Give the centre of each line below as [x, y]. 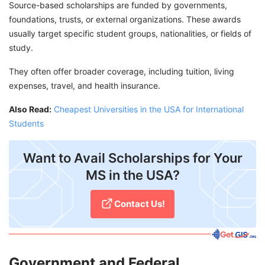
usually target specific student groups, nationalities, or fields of [130, 34]
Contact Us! [140, 204]
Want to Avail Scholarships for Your [132, 158]
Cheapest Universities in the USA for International [149, 109]
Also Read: [30, 109]
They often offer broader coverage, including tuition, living [122, 72]
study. [21, 48]
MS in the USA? [132, 175]
